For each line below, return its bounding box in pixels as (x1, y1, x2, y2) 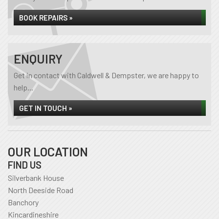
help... (14, 83, 33, 92)
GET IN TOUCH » (19, 104, 72, 112)
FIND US (8, 159, 42, 171)
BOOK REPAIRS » (19, 13, 73, 22)
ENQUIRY (14, 51, 63, 66)
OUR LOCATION (8, 144, 88, 159)
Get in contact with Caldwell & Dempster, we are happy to (14, 70, 199, 80)
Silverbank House (8, 173, 64, 182)
